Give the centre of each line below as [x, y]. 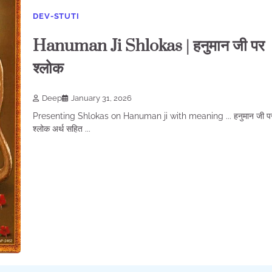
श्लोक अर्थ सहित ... [62, 129]
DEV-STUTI [56, 16]
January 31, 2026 [102, 98]
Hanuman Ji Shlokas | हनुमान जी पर [149, 46]
